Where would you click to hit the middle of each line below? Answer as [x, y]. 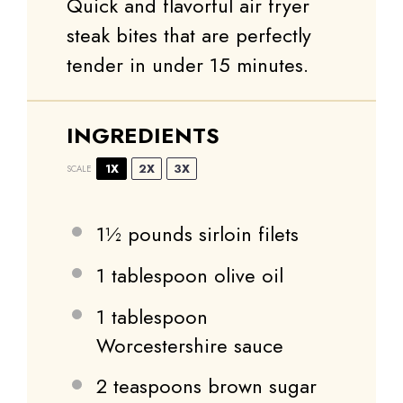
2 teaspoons [149, 386]
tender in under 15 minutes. [188, 65]
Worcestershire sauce [190, 345]
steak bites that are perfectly [189, 36]
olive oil [246, 275]
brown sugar [259, 386]
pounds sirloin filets [210, 234]
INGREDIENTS [143, 136]
